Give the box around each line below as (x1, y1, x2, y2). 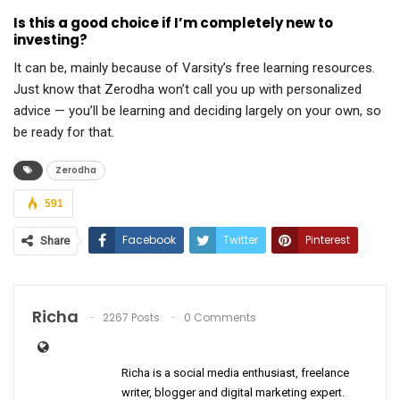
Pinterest (305, 232, 350, 248)
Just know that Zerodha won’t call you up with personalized (13, 81, 362, 98)
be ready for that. (13, 124, 114, 141)
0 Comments (184, 310, 256, 326)
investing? (13, 30, 87, 50)
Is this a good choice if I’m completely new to (13, 13, 333, 33)
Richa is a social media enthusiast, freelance (121, 366, 349, 380)
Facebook (122, 232, 176, 248)
